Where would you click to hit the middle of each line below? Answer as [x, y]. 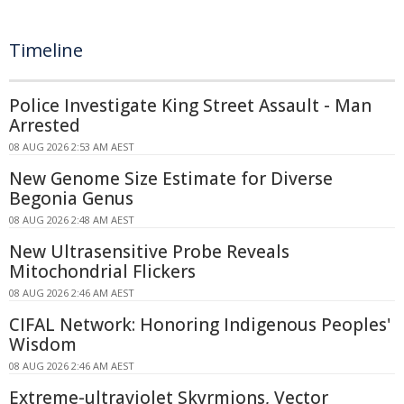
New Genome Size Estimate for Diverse [171, 178]
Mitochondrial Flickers [102, 271]
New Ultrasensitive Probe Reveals [149, 251]
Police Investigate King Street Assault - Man [190, 105]
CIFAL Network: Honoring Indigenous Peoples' [200, 324]
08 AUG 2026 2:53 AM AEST [72, 146]
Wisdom [43, 344]
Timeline [46, 50]
